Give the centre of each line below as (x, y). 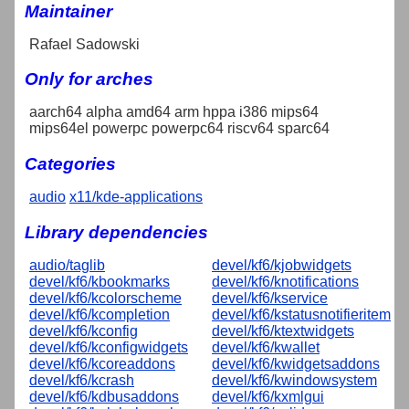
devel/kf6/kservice (270, 298)
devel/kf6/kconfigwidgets (109, 347)
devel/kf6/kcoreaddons (102, 363)
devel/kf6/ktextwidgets (283, 330)
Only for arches (89, 79)
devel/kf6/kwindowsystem (294, 380)
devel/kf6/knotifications (285, 281)
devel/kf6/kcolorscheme (105, 298)
